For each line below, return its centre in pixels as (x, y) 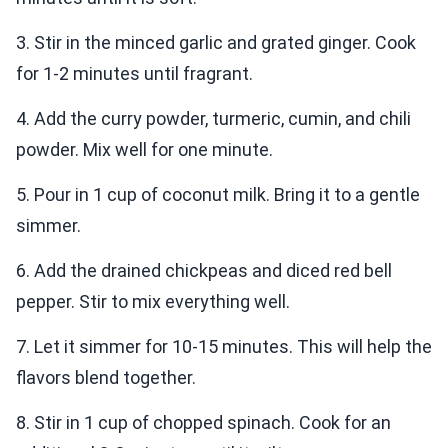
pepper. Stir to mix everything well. (153, 302)
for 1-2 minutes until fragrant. (134, 74)
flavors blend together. (106, 378)
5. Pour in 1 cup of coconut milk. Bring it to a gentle (218, 195)
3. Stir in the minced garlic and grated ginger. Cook (216, 43)
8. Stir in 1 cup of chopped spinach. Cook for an (203, 423)
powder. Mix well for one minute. (144, 150)
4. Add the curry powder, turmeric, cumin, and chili (213, 119)
